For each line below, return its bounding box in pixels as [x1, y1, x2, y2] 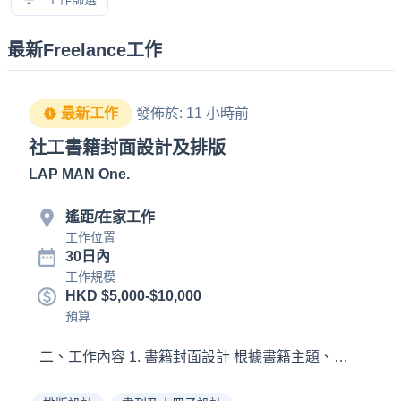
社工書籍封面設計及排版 [29, 138, 226, 158]
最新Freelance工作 [7, 40, 162, 60]
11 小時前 [186, 106, 249, 121]
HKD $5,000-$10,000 [65, 288, 201, 303]
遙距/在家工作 [65, 209, 155, 225]
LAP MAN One [29, 166, 126, 182]
